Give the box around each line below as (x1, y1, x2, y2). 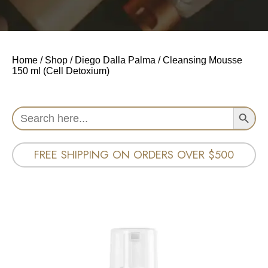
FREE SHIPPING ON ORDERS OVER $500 (34, 147, 234, 163)
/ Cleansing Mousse (156, 55, 242, 65)
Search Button (233, 102, 255, 111)
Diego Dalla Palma (75, 55, 156, 65)
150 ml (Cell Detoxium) (12, 66, 109, 76)
